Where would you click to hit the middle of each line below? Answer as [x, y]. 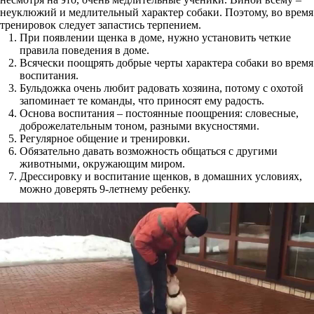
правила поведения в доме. [84, 50]
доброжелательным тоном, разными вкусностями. [139, 126]
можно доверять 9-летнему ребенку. [105, 189]
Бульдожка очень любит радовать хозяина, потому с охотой [162, 88]
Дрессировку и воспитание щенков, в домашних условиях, [161, 176]
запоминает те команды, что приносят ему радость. [142, 101]
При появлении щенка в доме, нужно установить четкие [155, 37]
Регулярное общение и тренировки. [105, 138]
